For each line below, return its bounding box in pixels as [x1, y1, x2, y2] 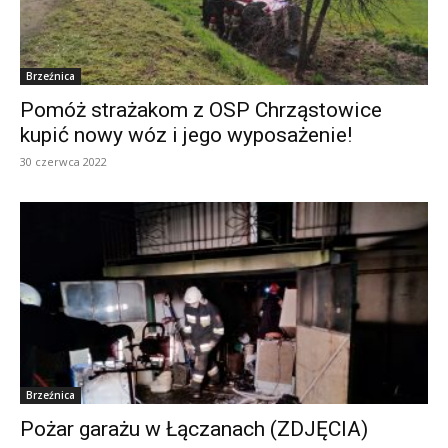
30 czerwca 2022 [20, 154, 107, 170]
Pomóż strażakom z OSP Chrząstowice [20, 98, 382, 123]
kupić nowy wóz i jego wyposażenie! [20, 123, 352, 148]
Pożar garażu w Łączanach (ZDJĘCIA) [20, 416, 368, 441]
